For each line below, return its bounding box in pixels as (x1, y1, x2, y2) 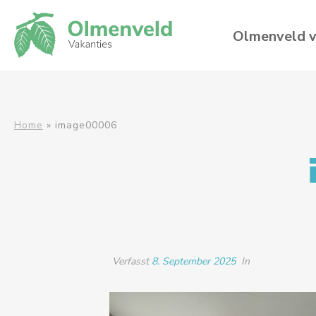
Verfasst (109, 255, 152, 268)
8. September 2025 (152, 255, 236, 268)
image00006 (55, 119, 117, 132)
